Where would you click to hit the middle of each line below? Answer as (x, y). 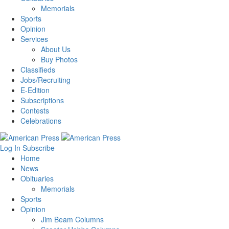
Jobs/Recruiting (45, 80)
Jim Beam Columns (72, 219)
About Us (56, 49)
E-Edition (35, 90)
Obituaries (37, 178)
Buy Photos (59, 60)
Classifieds (38, 70)
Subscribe (39, 147)
